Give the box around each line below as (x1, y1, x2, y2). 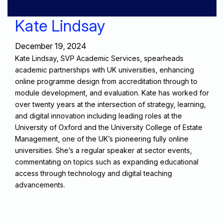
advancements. (15, 180, 65, 189)
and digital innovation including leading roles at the (15, 111, 182, 120)
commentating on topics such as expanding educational (15, 157, 198, 166)
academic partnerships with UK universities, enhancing (15, 65, 194, 74)
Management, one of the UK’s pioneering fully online (15, 134, 188, 143)
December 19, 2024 (15, 40, 86, 51)
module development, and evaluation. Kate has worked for (15, 88, 209, 97)
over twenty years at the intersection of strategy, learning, (15, 99, 206, 108)
